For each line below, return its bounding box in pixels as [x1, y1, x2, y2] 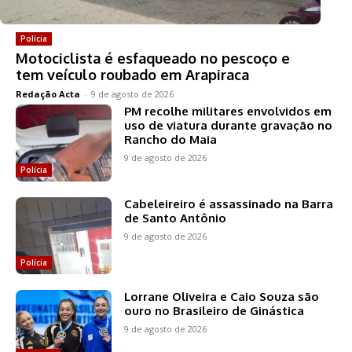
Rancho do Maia [124, 132, 218, 148]
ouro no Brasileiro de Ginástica [124, 302, 305, 318]
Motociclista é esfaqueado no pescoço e [16, 49, 290, 68]
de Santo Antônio [124, 210, 227, 225]
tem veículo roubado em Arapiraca [16, 66, 249, 84]
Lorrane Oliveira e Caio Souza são [124, 288, 320, 304]
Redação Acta [16, 88, 80, 101]
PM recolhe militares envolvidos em [124, 104, 332, 119]
